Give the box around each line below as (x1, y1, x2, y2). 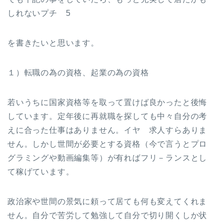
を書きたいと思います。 (7, 38, 99, 47)
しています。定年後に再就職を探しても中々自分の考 (7, 111, 208, 120)
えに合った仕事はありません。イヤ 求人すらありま (7, 125, 208, 134)
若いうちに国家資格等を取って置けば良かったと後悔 (7, 98, 208, 107)
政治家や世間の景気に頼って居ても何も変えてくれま (7, 197, 208, 206)
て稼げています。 (7, 167, 74, 176)
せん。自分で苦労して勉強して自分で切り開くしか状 (7, 211, 208, 220)
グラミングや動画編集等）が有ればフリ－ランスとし (7, 153, 208, 162)
